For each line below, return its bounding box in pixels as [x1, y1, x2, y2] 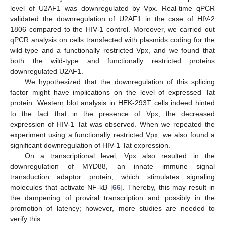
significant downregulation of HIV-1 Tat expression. [10, 141, 170, 150]
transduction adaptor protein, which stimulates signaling [10, 173, 215, 181]
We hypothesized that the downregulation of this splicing [24, 78, 215, 86]
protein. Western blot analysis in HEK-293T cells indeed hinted [10, 99, 215, 107]
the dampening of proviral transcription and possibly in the [10, 194, 215, 202]
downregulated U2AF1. [10, 67, 83, 76]
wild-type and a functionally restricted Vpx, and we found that [10, 46, 215, 55]
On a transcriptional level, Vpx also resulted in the [24, 152, 215, 160]
